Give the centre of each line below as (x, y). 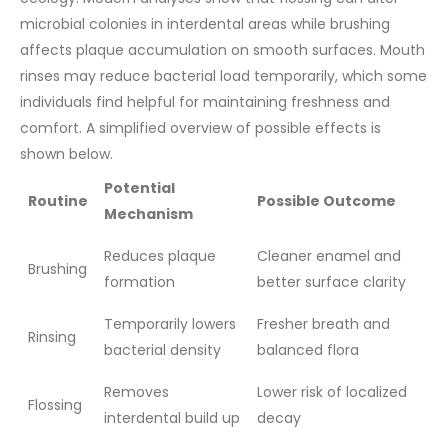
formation (139, 282)
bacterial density (162, 350)
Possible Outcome (326, 201)
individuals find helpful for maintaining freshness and (205, 102)
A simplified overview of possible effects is (233, 128)
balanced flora (308, 350)
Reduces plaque (160, 256)
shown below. (66, 154)
